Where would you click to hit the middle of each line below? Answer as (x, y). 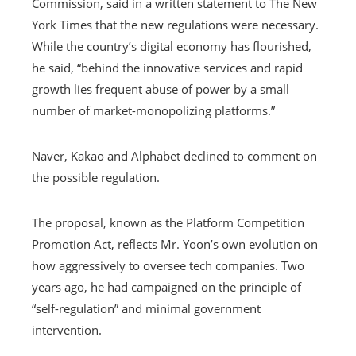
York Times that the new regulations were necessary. (175, 24)
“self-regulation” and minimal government (146, 308)
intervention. (67, 329)
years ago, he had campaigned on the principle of (166, 286)
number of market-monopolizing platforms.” (153, 110)
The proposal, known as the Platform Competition (168, 222)
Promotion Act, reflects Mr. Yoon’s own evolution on (175, 244)
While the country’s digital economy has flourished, (172, 46)
